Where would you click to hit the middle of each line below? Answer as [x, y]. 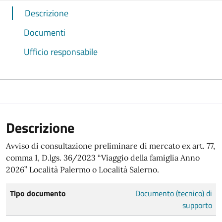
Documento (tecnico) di [174, 193]
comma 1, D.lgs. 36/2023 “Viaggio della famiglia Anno [103, 157]
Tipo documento [38, 193]
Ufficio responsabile [61, 52]
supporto [197, 205]
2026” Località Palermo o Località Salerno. [83, 169]
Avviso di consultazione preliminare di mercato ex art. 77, [111, 145]
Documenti [45, 32]
